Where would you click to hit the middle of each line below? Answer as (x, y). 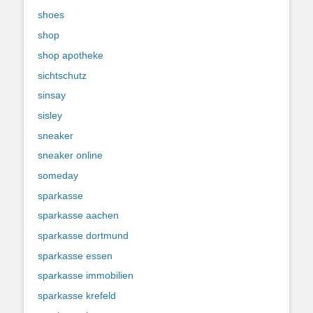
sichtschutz (62, 75)
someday (58, 175)
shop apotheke (71, 55)
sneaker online (70, 155)
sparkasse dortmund (83, 235)
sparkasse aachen (78, 216)
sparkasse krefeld (77, 296)
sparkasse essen (75, 255)
